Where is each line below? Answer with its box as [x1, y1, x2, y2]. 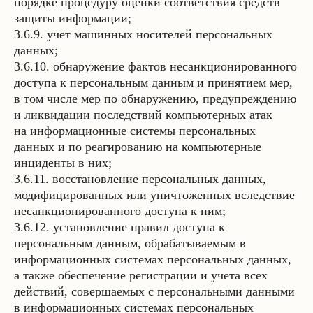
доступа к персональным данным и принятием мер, [14, 75, 293, 89]
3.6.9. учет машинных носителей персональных [14, 27, 272, 41]
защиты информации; [14, 11, 131, 25]
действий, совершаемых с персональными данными [14, 284, 295, 298]
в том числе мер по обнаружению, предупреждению [14, 92, 296, 105]
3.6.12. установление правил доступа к [14, 220, 225, 234]
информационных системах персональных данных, [14, 252, 291, 266]
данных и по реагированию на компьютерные [14, 140, 261, 154]
